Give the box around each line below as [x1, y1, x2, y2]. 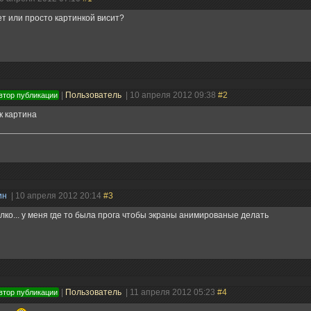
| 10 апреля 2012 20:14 [9, 190, 103, 201]
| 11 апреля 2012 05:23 [124, 287, 217, 297]
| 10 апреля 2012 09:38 [124, 90, 218, 100]
